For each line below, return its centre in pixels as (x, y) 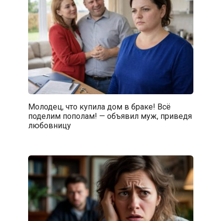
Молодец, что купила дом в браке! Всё (99, 107)
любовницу (49, 125)
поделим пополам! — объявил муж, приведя (110, 116)
